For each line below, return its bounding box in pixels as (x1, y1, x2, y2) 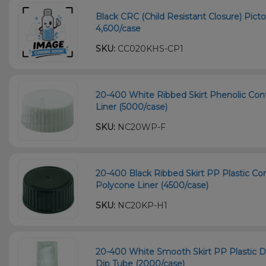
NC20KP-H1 (115, 199, 168, 211)
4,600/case (96, 23, 141, 34)
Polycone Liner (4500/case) (96, 179, 209, 191)
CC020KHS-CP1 (115, 43, 184, 54)
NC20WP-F (115, 121, 166, 132)
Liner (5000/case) (96, 101, 168, 112)
